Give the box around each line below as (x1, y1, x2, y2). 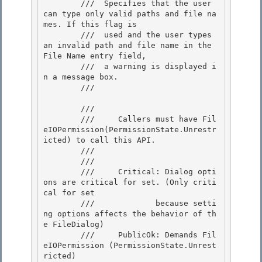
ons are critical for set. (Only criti (43, 178, 216, 187)
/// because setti (43, 199, 81, 208)
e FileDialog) (43, 220, 104, 229)
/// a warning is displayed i (43, 62, 81, 71)
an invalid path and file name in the (43, 41, 212, 50)
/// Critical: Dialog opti (43, 167, 81, 177)
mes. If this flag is (43, 20, 137, 29)
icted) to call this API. (43, 136, 160, 145)
